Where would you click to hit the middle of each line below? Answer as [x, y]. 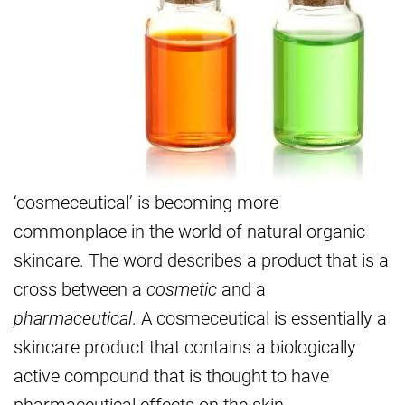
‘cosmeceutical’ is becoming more [146, 202]
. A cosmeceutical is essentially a [259, 317]
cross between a [80, 288]
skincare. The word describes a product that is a [201, 259]
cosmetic [182, 288]
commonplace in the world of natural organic [189, 231]
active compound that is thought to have [171, 375]
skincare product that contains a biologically [185, 346]
